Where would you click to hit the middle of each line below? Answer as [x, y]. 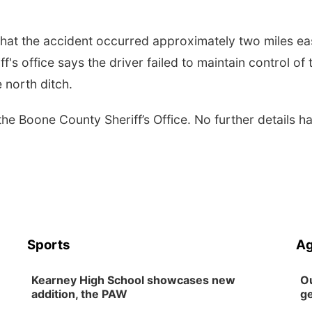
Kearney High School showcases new [134, 280]
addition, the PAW [80, 294]
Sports [49, 245]
